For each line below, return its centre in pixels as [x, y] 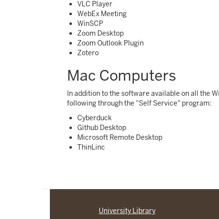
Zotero [88, 53]
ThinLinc [91, 147]
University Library [127, 211]
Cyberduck [95, 118]
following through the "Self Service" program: [139, 103]
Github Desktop [102, 128]
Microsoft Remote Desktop [120, 137]
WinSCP [90, 23]
